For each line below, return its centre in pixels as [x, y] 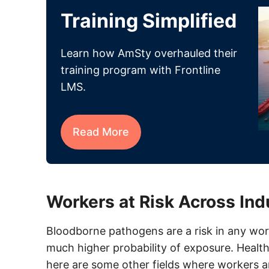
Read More [101, 132]
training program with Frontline [140, 70]
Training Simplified [148, 21]
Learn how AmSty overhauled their [149, 53]
